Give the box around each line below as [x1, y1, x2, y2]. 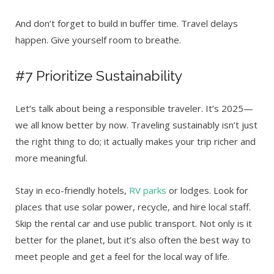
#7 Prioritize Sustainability [15, 67, 182, 84]
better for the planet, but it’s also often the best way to [15, 233, 251, 246]
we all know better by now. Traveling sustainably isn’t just [15, 118, 257, 131]
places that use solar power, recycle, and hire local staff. [15, 200, 251, 213]
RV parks [129, 183, 166, 196]
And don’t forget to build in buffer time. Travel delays [15, 17, 238, 30]
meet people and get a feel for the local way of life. [15, 250, 229, 262]
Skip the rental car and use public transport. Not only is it [15, 217, 252, 229]
